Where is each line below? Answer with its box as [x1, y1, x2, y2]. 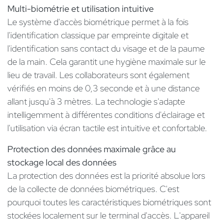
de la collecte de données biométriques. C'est [7, 183, 179, 195]
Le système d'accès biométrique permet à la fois [7, 16, 189, 28]
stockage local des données [7, 157, 116, 168]
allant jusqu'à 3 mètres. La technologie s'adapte [7, 96, 185, 108]
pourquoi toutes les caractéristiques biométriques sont [7, 196, 211, 208]
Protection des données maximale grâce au [7, 143, 176, 155]
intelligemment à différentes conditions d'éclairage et [7, 109, 205, 121]
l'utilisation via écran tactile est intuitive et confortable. [7, 122, 207, 134]
